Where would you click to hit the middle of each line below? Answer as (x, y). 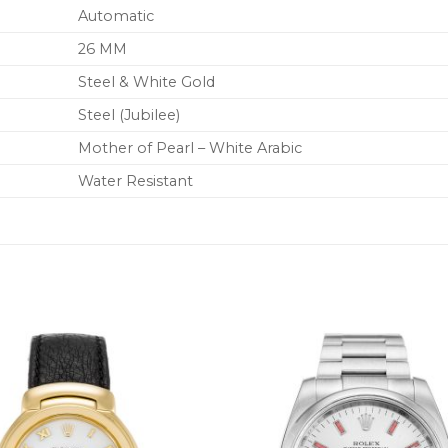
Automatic (116, 16)
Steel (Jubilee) (129, 115)
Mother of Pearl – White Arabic (190, 148)
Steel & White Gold (147, 82)
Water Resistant (136, 181)
